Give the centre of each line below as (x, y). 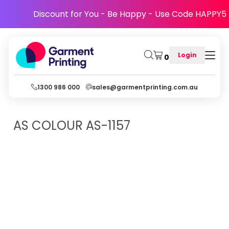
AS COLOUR (48, 125)
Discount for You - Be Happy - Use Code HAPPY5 (130, 14)
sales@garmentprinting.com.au (145, 87)
